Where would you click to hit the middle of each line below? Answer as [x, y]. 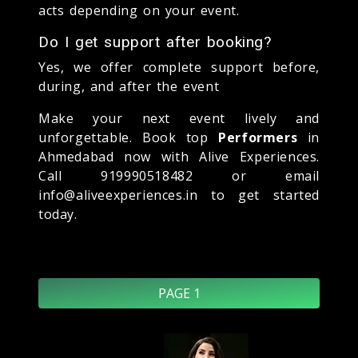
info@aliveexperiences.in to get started [179, 195]
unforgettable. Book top [129, 137]
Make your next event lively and [179, 118]
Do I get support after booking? [155, 42]
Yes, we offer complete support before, [179, 67]
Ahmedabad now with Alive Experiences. [179, 156]
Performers [258, 137]
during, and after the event [129, 86]
